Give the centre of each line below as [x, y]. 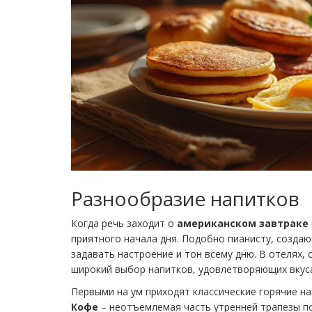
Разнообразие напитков [185, 198]
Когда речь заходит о [124, 223]
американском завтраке [243, 223]
